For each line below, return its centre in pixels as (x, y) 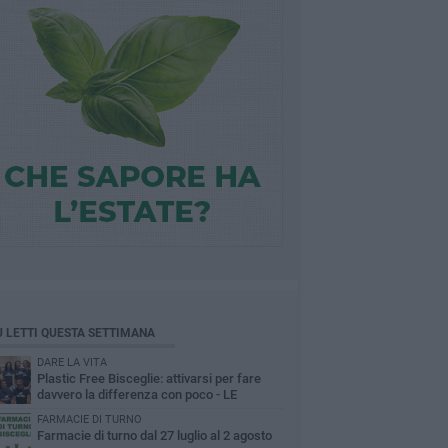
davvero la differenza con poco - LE (136, 394)
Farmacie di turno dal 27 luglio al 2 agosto (154, 435)
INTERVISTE (72, 410)
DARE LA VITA (71, 362)
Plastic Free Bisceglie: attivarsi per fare (148, 378)
